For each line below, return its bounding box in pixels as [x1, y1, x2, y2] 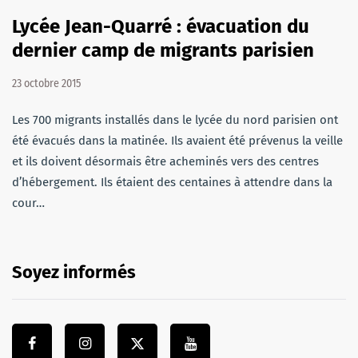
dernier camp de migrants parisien [12, 39, 314, 62]
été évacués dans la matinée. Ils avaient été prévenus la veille [12, 133, 343, 149]
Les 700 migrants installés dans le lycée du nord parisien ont [12, 113, 338, 128]
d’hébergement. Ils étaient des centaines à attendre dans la [12, 175, 332, 190]
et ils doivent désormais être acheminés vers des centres [12, 154, 319, 169]
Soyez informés [12, 261, 136, 284]
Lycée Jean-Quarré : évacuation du [12, 15, 309, 38]
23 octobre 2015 [12, 77, 81, 91]
